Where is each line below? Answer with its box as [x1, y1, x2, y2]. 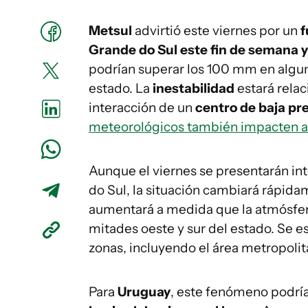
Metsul [89, 23, 132, 38]
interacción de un [89, 100, 195, 115]
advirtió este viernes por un [132, 23, 300, 38]
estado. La [89, 80, 153, 96]
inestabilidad [153, 80, 234, 96]
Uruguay [118, 284, 170, 300]
